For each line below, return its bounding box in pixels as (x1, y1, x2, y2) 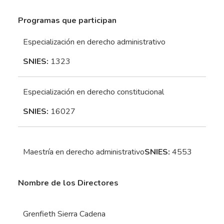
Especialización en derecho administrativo (23, 36, 165, 47)
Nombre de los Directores (18, 177, 118, 189)
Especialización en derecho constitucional (23, 86, 164, 97)
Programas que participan (18, 15, 116, 26)
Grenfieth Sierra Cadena (23, 208, 105, 220)
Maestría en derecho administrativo (23, 146, 144, 157)
